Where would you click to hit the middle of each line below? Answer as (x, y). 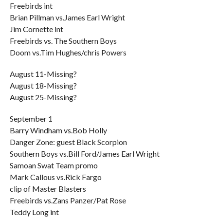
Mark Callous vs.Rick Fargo (55, 177)
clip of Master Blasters (48, 189)
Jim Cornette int (36, 29)
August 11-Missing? (43, 74)
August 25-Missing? (43, 97)
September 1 (31, 118)
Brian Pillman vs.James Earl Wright (67, 17)
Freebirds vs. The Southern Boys (63, 41)
